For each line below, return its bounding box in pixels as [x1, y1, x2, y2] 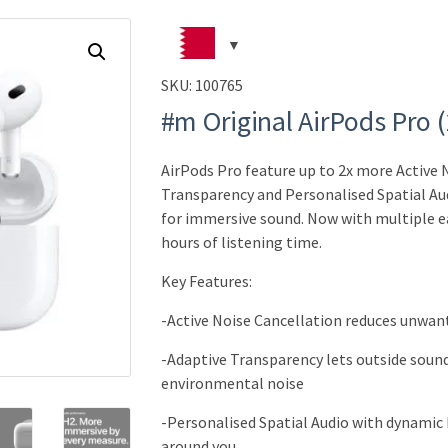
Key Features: [160, 270, 252, 291]
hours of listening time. [160, 231, 322, 252]
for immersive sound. [160, 207, 304, 228]
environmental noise [160, 372, 304, 393]
